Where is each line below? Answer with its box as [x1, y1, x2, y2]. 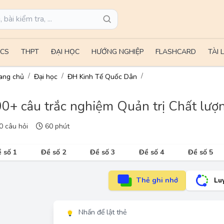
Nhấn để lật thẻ [78, 207, 126, 217]
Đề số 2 [41, 147, 66, 157]
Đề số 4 [139, 147, 164, 157]
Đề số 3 [90, 147, 115, 157]
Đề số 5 [188, 147, 213, 157]
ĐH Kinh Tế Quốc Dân [67, 72, 137, 81]
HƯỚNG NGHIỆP [91, 47, 143, 56]
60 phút [43, 121, 69, 131]
